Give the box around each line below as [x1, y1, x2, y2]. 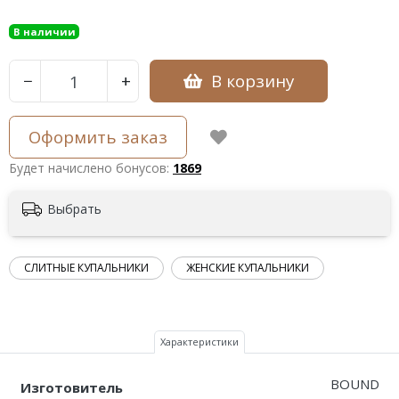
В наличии [12, 24, 76, 38]
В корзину [211, 69, 294, 93]
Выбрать [47, 199, 102, 217]
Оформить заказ [28, 126, 167, 149]
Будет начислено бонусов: [9, 159, 173, 177]
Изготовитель [20, 378, 123, 396]
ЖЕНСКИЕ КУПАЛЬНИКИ [185, 259, 309, 275]
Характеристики [160, 335, 239, 349]
